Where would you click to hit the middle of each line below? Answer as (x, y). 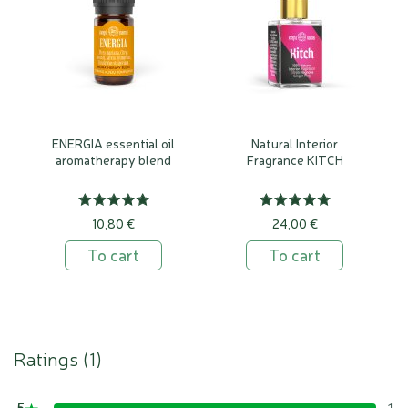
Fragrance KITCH (295, 159)
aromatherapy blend (113, 159)
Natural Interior (295, 143)
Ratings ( (51, 358)
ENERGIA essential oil (113, 143)
